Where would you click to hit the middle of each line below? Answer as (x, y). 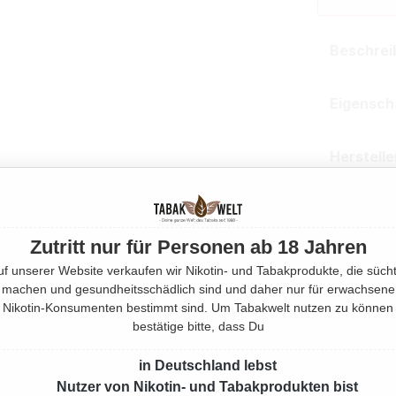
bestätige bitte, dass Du (198, 327)
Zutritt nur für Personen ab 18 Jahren (198, 247)
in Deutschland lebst (207, 366)
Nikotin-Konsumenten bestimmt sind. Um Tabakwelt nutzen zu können (198, 308)
